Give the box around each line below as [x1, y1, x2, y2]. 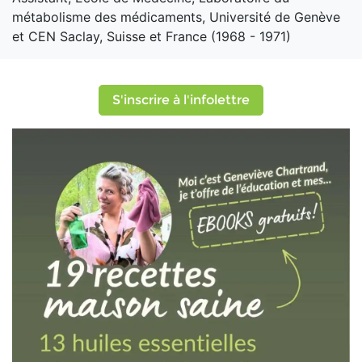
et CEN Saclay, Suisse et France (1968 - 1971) [12, 27, 291, 44]
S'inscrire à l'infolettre [112, 91, 250, 107]
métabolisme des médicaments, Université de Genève [12, 8, 340, 25]
